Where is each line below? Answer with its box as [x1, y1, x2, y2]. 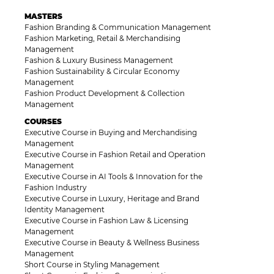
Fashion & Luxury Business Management [24, 56, 173, 65]
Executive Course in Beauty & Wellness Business [24, 238, 199, 248]
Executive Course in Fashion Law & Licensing [24, 216, 188, 226]
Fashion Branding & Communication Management [24, 23, 211, 32]
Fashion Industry [24, 183, 87, 193]
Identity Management [24, 205, 105, 215]
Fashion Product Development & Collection [24, 89, 185, 98]
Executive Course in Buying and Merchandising [24, 128, 197, 138]
